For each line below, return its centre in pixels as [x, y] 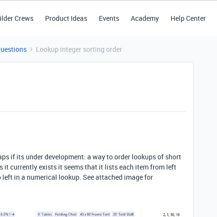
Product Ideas [66, 18]
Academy [145, 18]
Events [109, 18]
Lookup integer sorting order [79, 49]
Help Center [188, 18]
